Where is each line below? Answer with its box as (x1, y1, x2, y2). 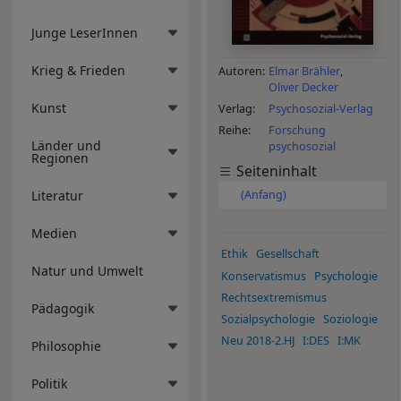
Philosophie (31, 337, 101, 354)
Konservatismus (220, 268, 306, 284)
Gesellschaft (256, 246, 320, 262)
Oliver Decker (269, 79, 339, 95)
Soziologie (323, 311, 379, 328)
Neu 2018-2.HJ (220, 333, 294, 349)
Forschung (269, 123, 327, 139)
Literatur (31, 186, 83, 204)
